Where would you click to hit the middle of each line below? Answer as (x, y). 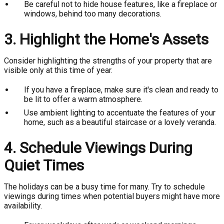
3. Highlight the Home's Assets (106, 39)
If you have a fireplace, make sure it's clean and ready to (121, 90)
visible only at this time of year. (58, 70)
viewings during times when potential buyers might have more (112, 196)
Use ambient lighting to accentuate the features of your (120, 113)
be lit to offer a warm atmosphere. (83, 99)
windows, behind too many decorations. (93, 14)
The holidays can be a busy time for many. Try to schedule (104, 187)
